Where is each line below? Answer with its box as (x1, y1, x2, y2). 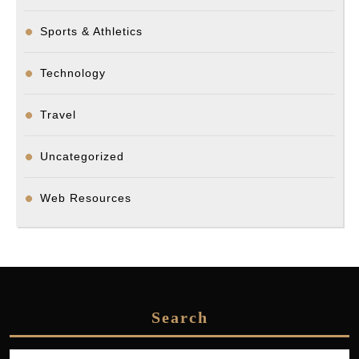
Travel (40, 108, 76, 122)
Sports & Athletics (40, 25, 143, 38)
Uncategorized (40, 150, 124, 163)
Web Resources (40, 192, 131, 205)
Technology (40, 67, 106, 80)
